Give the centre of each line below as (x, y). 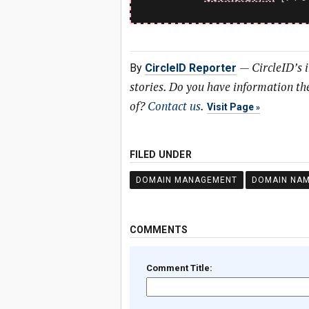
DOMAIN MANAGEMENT (186, 180)
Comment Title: (179, 268)
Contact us (174, 106)
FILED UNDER (160, 154)
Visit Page (230, 107)
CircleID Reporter (190, 68)
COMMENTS (159, 230)
